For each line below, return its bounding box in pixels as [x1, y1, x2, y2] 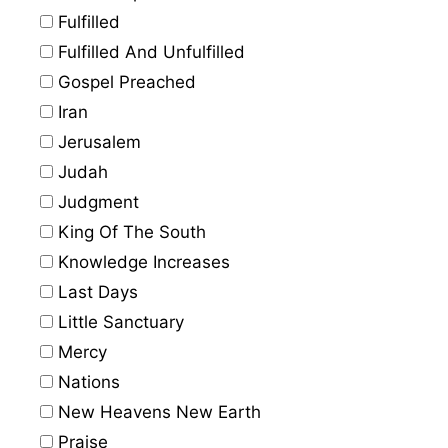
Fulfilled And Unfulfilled [53, 41, 245, 62]
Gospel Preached [53, 71, 196, 92]
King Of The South [53, 221, 206, 242]
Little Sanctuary [53, 311, 184, 332]
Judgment [53, 191, 139, 212]
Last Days [53, 281, 138, 302]
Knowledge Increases [53, 251, 230, 272]
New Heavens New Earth [53, 401, 261, 422]
